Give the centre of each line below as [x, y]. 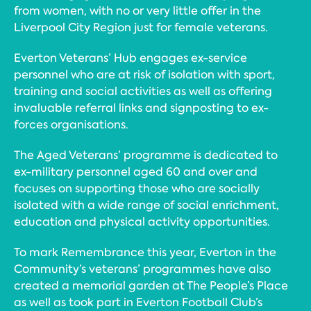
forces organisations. [71, 125]
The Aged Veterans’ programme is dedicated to [146, 155]
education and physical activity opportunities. [142, 222]
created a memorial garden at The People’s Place [151, 286]
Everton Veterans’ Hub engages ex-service [131, 58]
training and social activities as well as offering [143, 91]
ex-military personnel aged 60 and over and [136, 172]
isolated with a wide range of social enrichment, [146, 205]
